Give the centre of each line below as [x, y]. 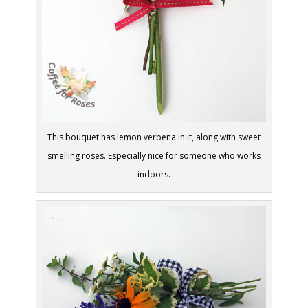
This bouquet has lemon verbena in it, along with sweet [154, 137]
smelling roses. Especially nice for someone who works [154, 155]
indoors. [154, 174]
